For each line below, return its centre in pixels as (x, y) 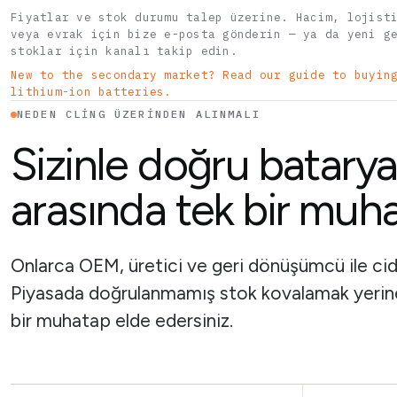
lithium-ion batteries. (91, 91)
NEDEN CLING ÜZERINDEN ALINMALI (139, 114)
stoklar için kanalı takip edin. (124, 50)
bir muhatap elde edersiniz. (122, 320)
